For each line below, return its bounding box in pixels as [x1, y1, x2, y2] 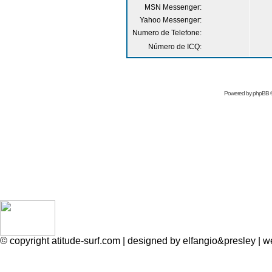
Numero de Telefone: [132, 29, 202, 37]
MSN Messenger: [144, 3, 202, 12]
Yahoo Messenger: [140, 16, 202, 24]
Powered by [224, 90, 253, 97]
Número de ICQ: [148, 42, 202, 51]
